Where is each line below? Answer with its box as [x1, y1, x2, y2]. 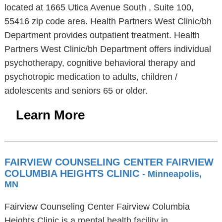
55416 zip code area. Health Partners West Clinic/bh [4, 16, 212, 26]
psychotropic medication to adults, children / [4, 72, 177, 82]
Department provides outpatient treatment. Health [4, 30, 200, 40]
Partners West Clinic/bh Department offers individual [4, 44, 211, 54]
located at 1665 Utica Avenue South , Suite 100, [4, 2, 194, 12]
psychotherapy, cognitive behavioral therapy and [4, 58, 195, 68]
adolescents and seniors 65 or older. [4, 86, 148, 96]
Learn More [15, 108, 85, 122]
